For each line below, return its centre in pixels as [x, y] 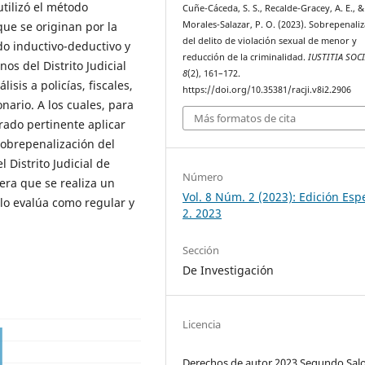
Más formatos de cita [245, 119]
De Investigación [229, 270]
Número [203, 176]
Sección [201, 250]
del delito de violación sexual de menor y [270, 40]
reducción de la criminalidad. [246, 57]
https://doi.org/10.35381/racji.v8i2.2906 [267, 89]
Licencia [202, 324]
